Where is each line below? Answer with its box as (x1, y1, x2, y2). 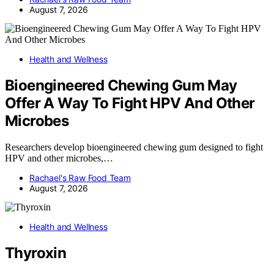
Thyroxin (5, 243, 67, 262)
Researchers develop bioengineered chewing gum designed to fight (5, 142, 263, 153)
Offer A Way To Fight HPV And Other (5, 94, 255, 113)
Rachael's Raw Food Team (29, 172, 131, 183)
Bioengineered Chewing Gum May (5, 76, 237, 95)
